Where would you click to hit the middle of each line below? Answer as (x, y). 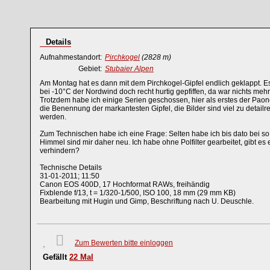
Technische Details (71, 168)
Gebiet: (90, 69)
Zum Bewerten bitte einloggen (124, 243)
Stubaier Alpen (129, 69)
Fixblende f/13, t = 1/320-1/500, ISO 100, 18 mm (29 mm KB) (138, 193)
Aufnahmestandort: (71, 57)
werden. (53, 117)
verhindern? (60, 151)
